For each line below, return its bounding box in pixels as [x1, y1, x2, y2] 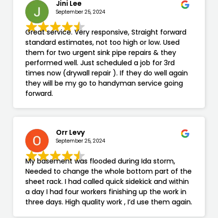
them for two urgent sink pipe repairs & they [25, 48, 176, 58]
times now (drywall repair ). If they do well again [25, 68, 188, 78]
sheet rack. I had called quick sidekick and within [25, 177, 189, 187]
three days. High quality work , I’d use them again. [25, 197, 192, 207]
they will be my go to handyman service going [25, 78, 183, 89]
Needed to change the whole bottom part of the [25, 166, 192, 177]
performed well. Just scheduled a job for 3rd [25, 58, 175, 68]
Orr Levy [56, 127, 85, 138]
